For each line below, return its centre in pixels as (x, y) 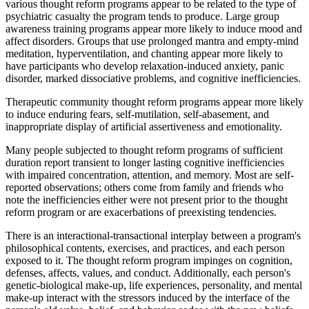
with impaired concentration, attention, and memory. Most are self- (150, 175)
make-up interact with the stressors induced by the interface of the (148, 297)
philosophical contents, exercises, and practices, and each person (145, 248)
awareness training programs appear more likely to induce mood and (154, 28)
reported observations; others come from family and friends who (144, 187)
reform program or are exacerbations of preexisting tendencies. (141, 212)
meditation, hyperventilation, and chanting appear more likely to (144, 53)
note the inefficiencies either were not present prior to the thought (147, 199)
